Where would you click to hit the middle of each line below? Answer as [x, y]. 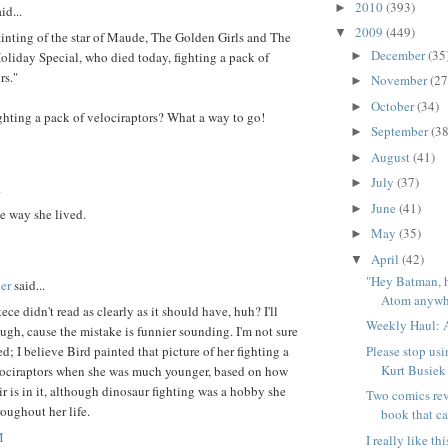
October [393, 105]
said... [28, 284]
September [400, 131]
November [400, 80]
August [391, 156]
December [399, 54]
